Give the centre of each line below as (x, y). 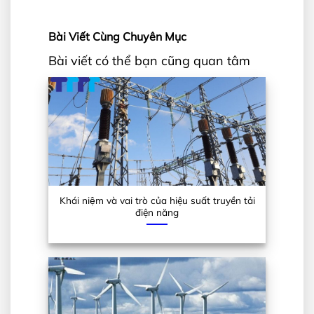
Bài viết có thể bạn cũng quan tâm (149, 60)
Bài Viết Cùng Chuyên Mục (117, 36)
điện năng (157, 212)
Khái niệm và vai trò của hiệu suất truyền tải (157, 200)
